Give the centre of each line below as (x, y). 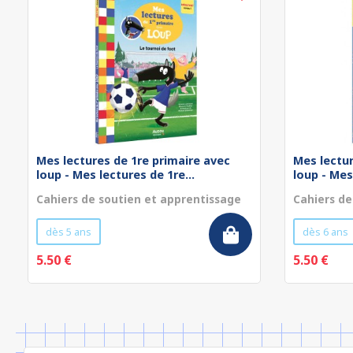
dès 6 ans (325, 232)
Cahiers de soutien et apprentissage (139, 199)
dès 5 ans (69, 232)
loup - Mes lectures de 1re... (115, 175)
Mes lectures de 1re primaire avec (133, 160)
